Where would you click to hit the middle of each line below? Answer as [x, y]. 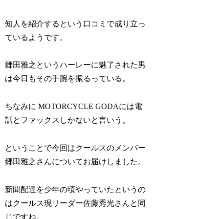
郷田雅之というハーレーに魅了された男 [76, 65]
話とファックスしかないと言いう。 [68, 120]
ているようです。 [36, 37]
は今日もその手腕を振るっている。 [68, 79]
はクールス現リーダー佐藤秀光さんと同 [76, 203]
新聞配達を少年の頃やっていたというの [76, 189]
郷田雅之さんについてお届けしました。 [76, 162]
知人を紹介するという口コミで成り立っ [76, 23]
